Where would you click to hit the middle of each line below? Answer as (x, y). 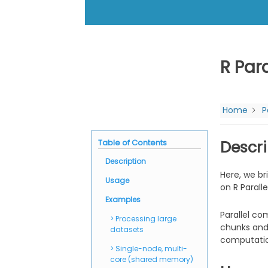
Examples (123, 199)
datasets (127, 229)
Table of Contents (133, 142)
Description (126, 161)
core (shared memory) (152, 259)
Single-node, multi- (152, 248)
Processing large (146, 218)
